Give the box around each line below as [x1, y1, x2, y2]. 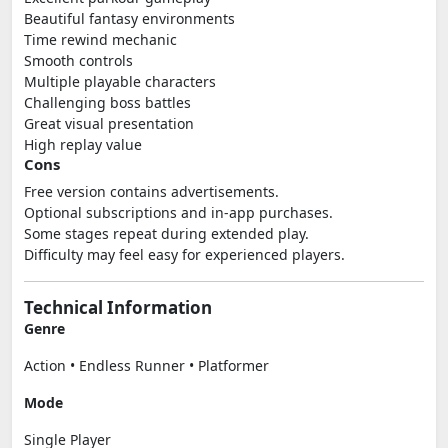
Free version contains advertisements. [24, 182, 279, 201]
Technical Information [24, 296, 212, 319]
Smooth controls [24, 51, 133, 70]
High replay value [24, 135, 142, 154]
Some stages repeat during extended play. [24, 224, 309, 243]
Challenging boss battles [24, 93, 191, 112]
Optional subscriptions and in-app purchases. [24, 203, 333, 222]
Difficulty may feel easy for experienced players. [24, 245, 345, 264]
